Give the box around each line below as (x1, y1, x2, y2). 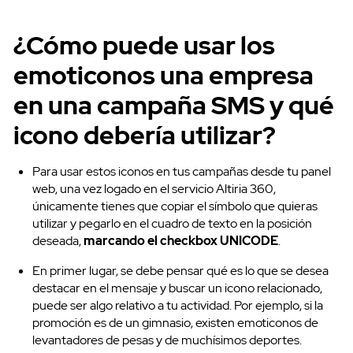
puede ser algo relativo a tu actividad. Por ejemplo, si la (32, 297, 323, 314)
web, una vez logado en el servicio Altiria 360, (32, 180, 276, 198)
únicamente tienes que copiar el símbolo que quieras (32, 198, 318, 215)
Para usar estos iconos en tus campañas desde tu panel (32, 163, 331, 180)
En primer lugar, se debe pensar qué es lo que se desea (32, 262, 329, 280)
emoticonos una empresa (13, 58, 314, 93)
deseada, (32, 232, 84, 250)
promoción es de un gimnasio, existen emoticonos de (32, 314, 318, 332)
